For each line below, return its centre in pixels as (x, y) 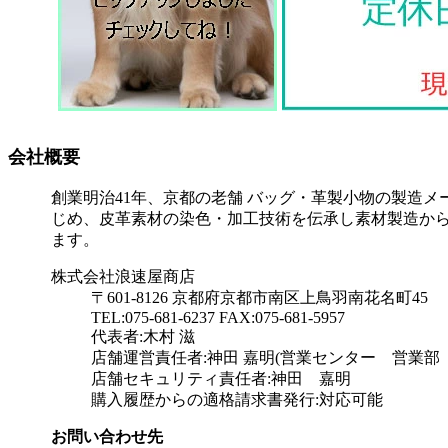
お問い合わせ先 (107, 436)
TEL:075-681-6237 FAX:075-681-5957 (218, 317)
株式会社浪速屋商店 (123, 276)
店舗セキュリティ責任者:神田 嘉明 (221, 378)
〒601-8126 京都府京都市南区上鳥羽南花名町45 (259, 297)
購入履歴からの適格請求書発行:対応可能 (237, 399)
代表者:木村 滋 (143, 336)
